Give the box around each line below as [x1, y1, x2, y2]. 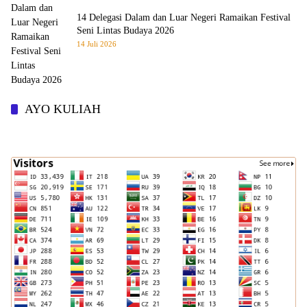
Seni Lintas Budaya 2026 [77, 25, 174, 36]
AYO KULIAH [25, 102, 101, 116]
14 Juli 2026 [77, 40, 116, 48]
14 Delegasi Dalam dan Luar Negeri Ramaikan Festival [77, 12, 291, 23]
